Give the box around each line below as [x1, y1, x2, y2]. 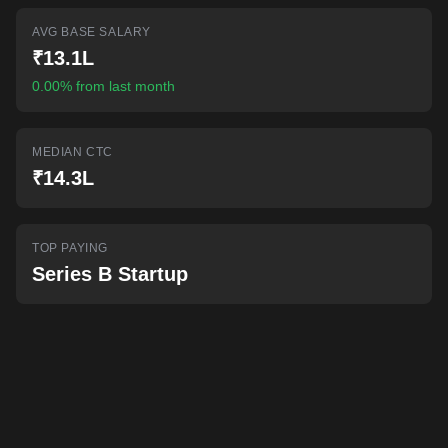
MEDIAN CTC [32, 145, 113, 159]
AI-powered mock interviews [61, 4, 204, 18]
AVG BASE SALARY [32, 25, 151, 39]
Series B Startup [32, 263, 188, 285]
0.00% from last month [32, 78, 175, 94]
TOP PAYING [32, 241, 108, 255]
